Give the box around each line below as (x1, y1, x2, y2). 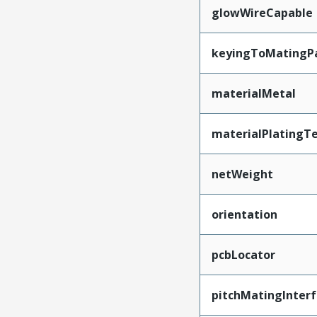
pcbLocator (211, 247, 275, 263)
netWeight (211, 166, 273, 183)
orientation (211, 207, 277, 223)
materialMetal (211, 86, 296, 102)
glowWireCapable (211, 5, 313, 21)
